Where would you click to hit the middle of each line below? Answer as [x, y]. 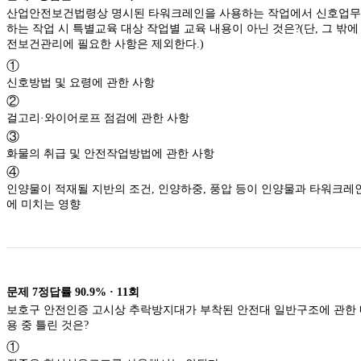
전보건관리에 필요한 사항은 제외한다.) [105, 44]
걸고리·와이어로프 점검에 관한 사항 [98, 118]
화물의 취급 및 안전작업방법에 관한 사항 [110, 153]
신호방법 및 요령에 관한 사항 [81, 82]
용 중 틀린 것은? [48, 325]
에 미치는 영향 [44, 204]
